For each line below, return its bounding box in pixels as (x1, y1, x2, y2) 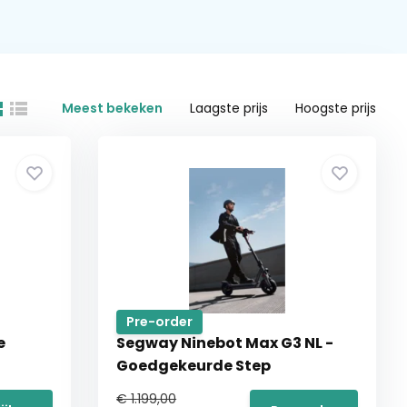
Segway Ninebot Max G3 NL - (116, 332, 334, 353)
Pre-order (126, 312, 194, 331)
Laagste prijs (190, 99, 269, 117)
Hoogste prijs (295, 99, 377, 117)
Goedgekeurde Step (116, 354, 272, 376)
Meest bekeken (62, 99, 164, 117)
